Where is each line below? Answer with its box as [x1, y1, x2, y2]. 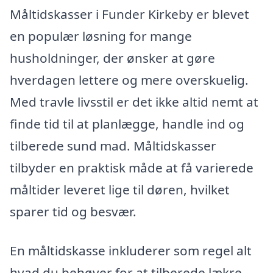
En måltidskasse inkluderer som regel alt [10, 241, 252, 259]
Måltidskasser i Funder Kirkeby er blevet [10, 5, 249, 23]
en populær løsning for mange [10, 27, 192, 45]
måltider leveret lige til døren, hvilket [10, 181, 230, 199]
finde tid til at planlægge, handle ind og [10, 115, 244, 133]
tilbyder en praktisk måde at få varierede [10, 159, 253, 177]
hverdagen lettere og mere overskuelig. [10, 71, 249, 89]
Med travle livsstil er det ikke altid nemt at [10, 93, 258, 111]
